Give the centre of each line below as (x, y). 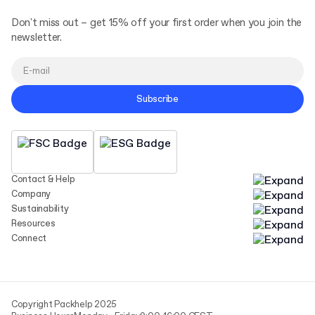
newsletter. (37, 38)
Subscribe (157, 99)
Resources (33, 224)
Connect (29, 239)
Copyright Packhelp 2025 (64, 305)
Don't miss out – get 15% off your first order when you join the (157, 23)
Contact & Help (43, 180)
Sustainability (40, 209)
